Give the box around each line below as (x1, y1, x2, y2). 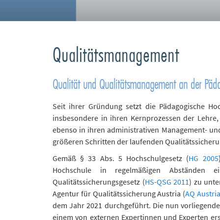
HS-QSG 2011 (144, 177, 190, 187)
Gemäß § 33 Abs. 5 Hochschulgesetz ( (53, 153, 189, 163)
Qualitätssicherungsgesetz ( (53, 177, 145, 187)
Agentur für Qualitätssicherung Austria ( (53, 189, 186, 198)
